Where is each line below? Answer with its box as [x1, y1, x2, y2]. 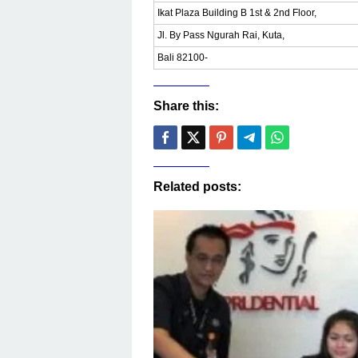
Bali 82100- [157, 52, 208, 63]
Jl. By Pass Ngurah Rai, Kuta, [157, 30, 287, 41]
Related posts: [153, 180, 241, 193]
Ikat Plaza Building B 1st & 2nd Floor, [157, 7, 319, 18]
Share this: [153, 99, 219, 113]
